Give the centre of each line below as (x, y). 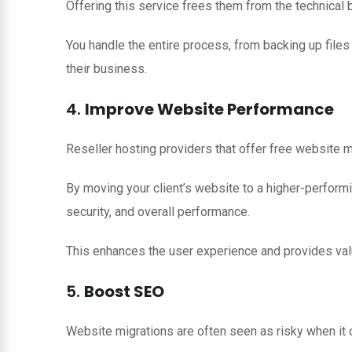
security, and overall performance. (158, 211)
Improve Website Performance (209, 109)
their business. (106, 68)
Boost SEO (124, 291)
